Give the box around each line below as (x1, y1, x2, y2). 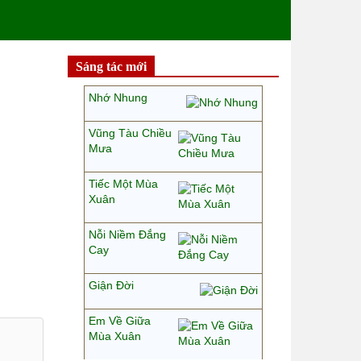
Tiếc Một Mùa (88, 177, 158, 190)
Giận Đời (88, 279, 134, 292)
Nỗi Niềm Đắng (88, 228, 166, 241)
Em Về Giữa (88, 314, 151, 327)
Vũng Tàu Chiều (88, 127, 172, 139)
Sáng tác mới (75, 60, 147, 73)
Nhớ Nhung (88, 91, 147, 104)
